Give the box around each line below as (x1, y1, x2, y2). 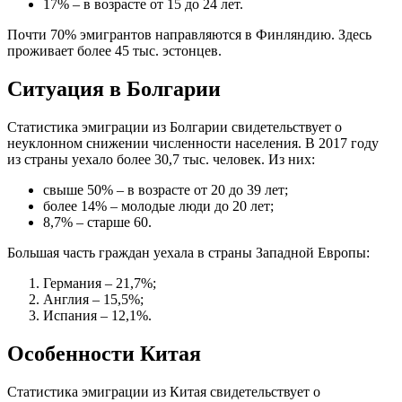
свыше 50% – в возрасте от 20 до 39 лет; (43, 181, 288, 197)
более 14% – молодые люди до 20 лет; (43, 197, 274, 214)
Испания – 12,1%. (43, 307, 152, 323)
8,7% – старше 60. (43, 214, 152, 230)
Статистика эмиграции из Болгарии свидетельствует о (7, 118, 342, 135)
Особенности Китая (7, 341, 201, 365)
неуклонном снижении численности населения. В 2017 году (7, 135, 379, 151)
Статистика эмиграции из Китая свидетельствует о (7, 383, 320, 399)
